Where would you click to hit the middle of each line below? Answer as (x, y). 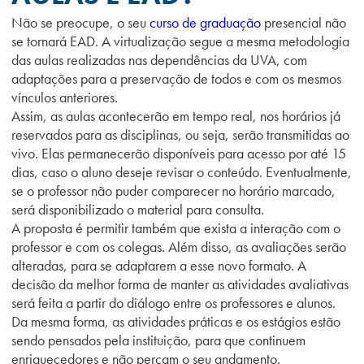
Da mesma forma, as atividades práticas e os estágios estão (176, 321)
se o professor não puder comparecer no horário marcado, (173, 191)
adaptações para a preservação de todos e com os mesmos (176, 78)
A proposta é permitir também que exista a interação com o (176, 228)
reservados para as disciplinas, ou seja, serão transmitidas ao (180, 134)
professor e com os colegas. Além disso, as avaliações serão (179, 247)
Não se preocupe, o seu (80, 22)
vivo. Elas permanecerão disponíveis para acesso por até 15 (179, 153)
